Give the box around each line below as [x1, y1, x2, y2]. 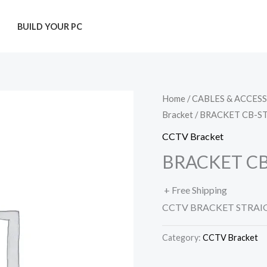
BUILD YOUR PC [17, 21, 82, 32]
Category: [162, 232, 203, 243]
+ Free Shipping [164, 184, 227, 195]
